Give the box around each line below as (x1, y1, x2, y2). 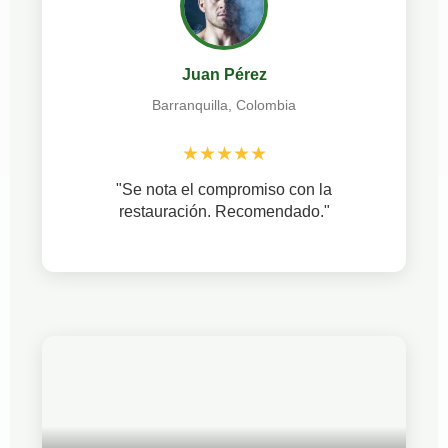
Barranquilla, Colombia (152, 96, 296, 113)
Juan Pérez (181, 65, 267, 83)
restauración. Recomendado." (118, 202, 330, 220)
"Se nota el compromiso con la (116, 180, 332, 198)
